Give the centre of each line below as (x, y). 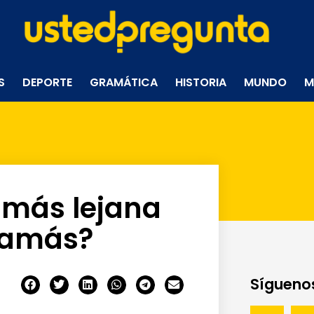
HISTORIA (201, 82)
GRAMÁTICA (124, 82)
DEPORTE (48, 82)
